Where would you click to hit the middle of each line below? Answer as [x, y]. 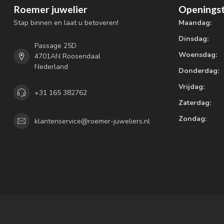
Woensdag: [198, 55]
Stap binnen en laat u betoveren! [66, 23]
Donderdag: [199, 71]
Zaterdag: [195, 103]
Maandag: [195, 23]
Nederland [51, 67]
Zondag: [192, 119]
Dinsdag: [193, 39]
